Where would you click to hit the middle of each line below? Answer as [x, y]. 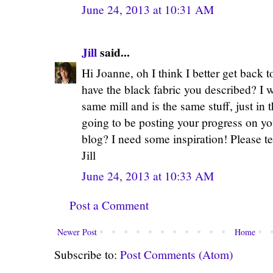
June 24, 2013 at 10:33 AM [148, 175]
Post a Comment [109, 205]
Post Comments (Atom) [176, 254]
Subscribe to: [87, 254]
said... [113, 52]
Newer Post [77, 232]
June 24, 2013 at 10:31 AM [148, 9]
